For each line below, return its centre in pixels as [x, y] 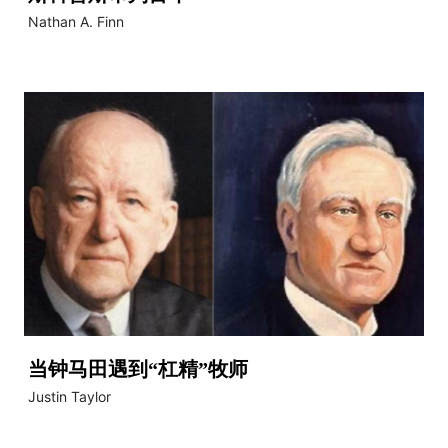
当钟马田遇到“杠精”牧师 [138, 369]
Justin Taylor [69, 397]
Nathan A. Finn [76, 21]
